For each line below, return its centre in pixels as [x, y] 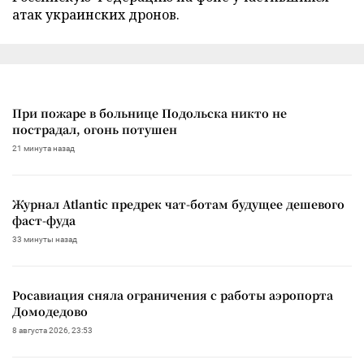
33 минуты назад [45, 239]
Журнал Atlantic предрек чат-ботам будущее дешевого [178, 204]
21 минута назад [43, 148]
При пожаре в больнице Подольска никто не [149, 113]
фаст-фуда [44, 220]
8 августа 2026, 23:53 [52, 330]
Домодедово [50, 311]
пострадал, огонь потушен [95, 129]
